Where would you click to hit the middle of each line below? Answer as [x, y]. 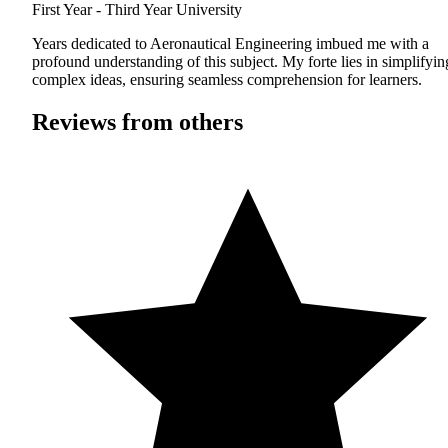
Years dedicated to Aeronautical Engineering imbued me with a [230, 44]
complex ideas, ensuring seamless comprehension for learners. [227, 80]
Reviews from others [137, 122]
